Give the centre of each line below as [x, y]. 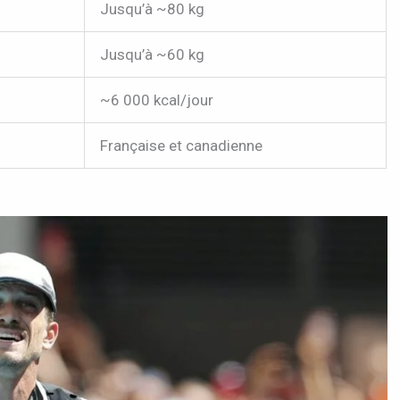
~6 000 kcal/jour [157, 100]
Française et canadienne [181, 145]
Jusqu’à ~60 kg [152, 54]
